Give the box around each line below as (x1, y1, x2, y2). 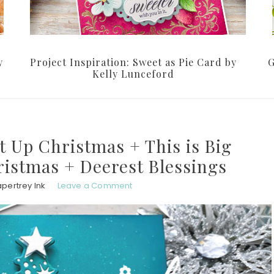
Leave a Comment (57, 180, 133, 192)
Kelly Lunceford (92, 67, 174, 81)
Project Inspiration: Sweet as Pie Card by (30, 56, 237, 69)
